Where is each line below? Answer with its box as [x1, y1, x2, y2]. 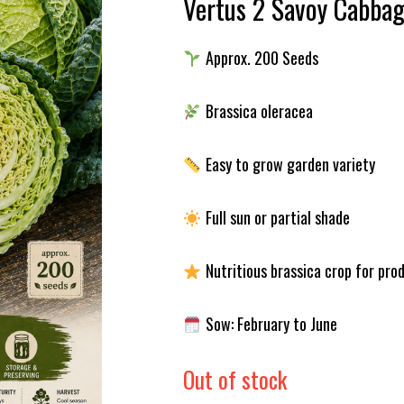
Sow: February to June [201, 311, 337, 335]
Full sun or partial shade [201, 205, 350, 229]
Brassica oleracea [201, 98, 313, 123]
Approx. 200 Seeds [201, 45, 318, 69]
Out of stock [183, 362, 287, 396]
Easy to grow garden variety [201, 151, 375, 176]
